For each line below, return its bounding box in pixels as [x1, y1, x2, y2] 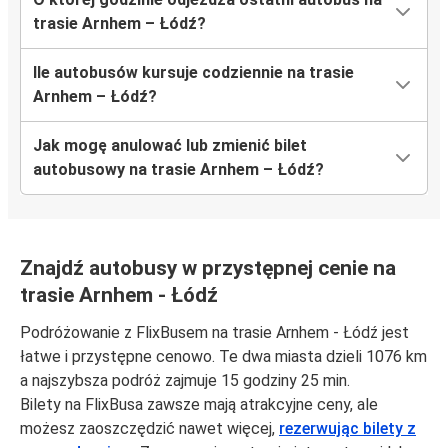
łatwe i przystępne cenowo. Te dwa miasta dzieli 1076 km [20, 347, 427, 367]
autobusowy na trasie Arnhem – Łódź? [33, 160, 324, 180]
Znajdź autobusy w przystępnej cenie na [20, 256, 396, 281]
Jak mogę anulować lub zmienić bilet [33, 136, 307, 156]
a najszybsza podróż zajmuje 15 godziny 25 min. [20, 371, 350, 391]
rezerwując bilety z [279, 419, 416, 439]
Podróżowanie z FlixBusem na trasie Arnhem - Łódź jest [20, 323, 409, 343]
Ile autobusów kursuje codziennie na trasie [33, 63, 354, 83]
